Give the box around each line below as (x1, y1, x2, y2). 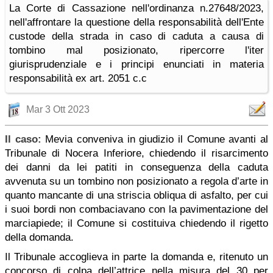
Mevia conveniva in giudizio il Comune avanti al (41, 133, 269, 145)
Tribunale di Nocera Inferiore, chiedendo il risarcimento (5, 147, 268, 159)
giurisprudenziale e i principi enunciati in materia (9, 58, 264, 70)
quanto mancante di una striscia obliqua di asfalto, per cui (5, 190, 268, 201)
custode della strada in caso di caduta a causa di (9, 30, 264, 42)
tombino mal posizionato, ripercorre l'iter (9, 44, 264, 56)
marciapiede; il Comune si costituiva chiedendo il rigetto (5, 218, 268, 229)
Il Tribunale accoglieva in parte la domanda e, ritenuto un (5, 251, 268, 263)
